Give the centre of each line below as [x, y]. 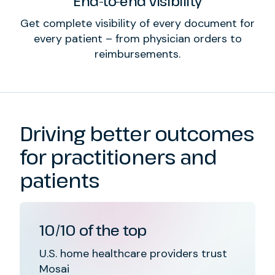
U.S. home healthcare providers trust [133, 253]
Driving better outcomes [137, 133]
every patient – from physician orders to [137, 38]
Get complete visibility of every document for [137, 23]
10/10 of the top [93, 230]
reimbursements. [137, 54]
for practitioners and [118, 157]
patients [60, 180]
